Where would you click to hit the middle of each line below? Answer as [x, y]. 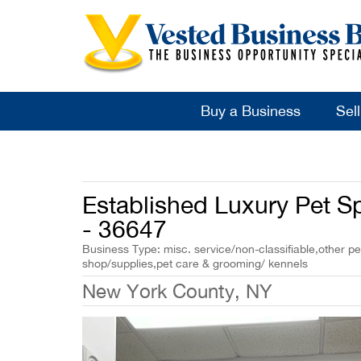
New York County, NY [177, 291]
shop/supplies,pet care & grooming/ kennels [195, 263]
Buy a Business [250, 111]
